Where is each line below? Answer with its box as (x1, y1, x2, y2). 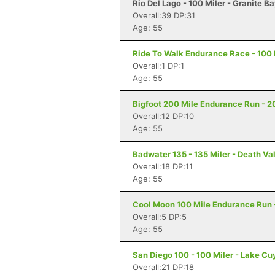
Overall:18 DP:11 (133, 161, 193, 171)
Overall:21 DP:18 (133, 262, 194, 272)
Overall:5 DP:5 (133, 212, 187, 222)
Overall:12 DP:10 (133, 111, 194, 121)
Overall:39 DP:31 (133, 10, 195, 20)
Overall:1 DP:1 (133, 61, 184, 71)
